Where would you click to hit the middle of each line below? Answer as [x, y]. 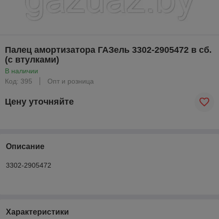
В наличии [22, 71]
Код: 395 [19, 81]
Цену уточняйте [39, 102]
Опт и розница [71, 81]
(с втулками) [32, 59]
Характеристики [37, 212]
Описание [25, 146]
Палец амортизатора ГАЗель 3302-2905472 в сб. [108, 50]
